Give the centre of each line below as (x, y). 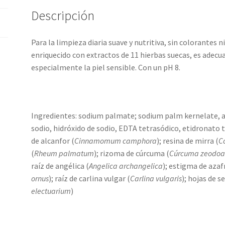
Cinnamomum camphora (116, 140)
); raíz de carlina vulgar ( (90, 178)
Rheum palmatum (64, 153)
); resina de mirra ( (188, 140)
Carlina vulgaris (156, 178)
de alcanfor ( (53, 140)
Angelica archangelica (126, 165)
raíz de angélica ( (60, 165)
